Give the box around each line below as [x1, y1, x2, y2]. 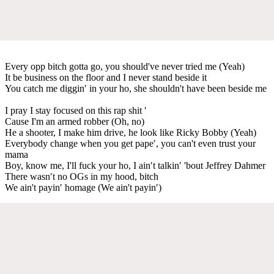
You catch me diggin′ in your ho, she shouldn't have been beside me [5, 83, 267, 94]
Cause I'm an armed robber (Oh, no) [5, 116, 144, 127]
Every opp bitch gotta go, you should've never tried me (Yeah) [5, 61, 245, 72]
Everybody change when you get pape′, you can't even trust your [5, 138, 256, 149]
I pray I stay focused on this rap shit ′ [5, 105, 147, 116]
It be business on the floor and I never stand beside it [5, 72, 207, 83]
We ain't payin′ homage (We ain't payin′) [5, 182, 161, 193]
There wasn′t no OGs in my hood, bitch [5, 171, 158, 182]
